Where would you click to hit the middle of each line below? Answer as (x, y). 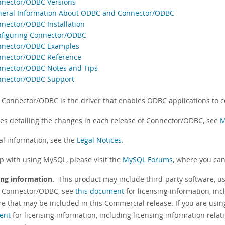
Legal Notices (99, 140)
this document (100, 191)
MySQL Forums (148, 159)
